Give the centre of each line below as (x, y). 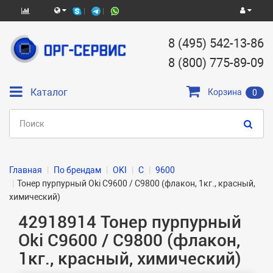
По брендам (77, 170)
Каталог (49, 92)
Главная (26, 170)
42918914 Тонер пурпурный (130, 222)
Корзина (225, 92)
